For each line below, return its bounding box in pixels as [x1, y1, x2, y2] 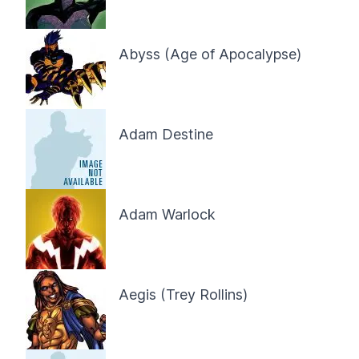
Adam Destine [119, 126, 213, 143]
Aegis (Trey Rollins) [119, 286, 248, 303]
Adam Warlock [119, 206, 216, 223]
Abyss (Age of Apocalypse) [119, 46, 301, 63]
